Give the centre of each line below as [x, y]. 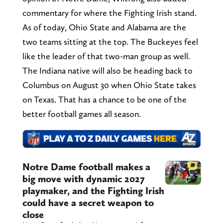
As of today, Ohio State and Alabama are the [104, 27]
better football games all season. [82, 114]
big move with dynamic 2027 [83, 179]
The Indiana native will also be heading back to [107, 71]
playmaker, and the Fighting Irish [93, 191]
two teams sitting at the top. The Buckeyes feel [110, 42]
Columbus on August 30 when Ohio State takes [109, 85]
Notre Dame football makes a [86, 167]
